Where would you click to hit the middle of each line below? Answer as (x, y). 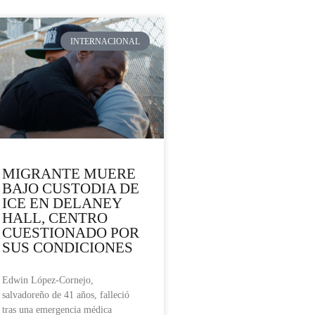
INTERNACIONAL (105, 41)
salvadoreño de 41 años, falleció (66, 295)
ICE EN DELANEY (62, 204)
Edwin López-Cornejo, (48, 281)
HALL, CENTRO (55, 218)
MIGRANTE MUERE (69, 174)
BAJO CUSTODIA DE (71, 189)
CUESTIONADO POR (71, 233)
